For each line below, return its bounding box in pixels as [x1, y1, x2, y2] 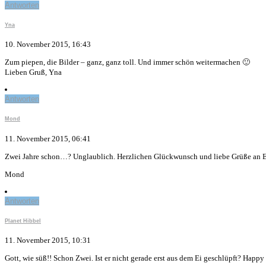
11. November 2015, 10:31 [5, 236, 91, 245]
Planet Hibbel [5, 218, 41, 224]
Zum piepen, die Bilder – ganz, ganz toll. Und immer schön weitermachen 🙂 [5, 58, 250, 67]
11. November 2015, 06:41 [5, 134, 91, 143]
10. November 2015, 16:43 [5, 40, 91, 49]
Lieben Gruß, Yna [5, 68, 62, 77]
